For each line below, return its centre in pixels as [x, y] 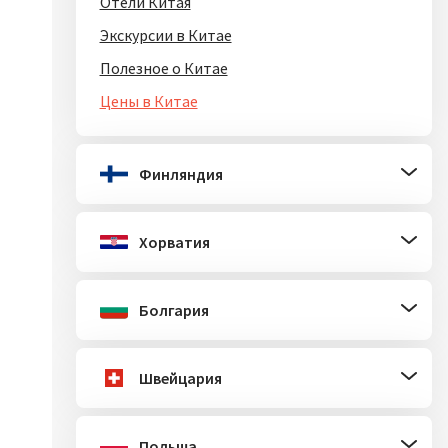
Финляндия [180, 174]
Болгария [173, 310]
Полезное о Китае [163, 68]
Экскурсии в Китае [165, 35]
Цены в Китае [148, 101]
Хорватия [174, 242]
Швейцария [180, 378]
